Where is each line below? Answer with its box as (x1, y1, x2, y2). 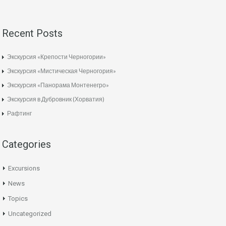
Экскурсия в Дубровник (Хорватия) (7, 95, 104, 103)
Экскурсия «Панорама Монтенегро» (7, 81, 109, 89)
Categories (2, 138, 51, 151)
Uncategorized (8, 210, 51, 218)
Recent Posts (2, 27, 63, 40)
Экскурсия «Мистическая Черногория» (7, 67, 116, 75)
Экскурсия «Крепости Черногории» (7, 53, 106, 61)
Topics (8, 195, 28, 203)
